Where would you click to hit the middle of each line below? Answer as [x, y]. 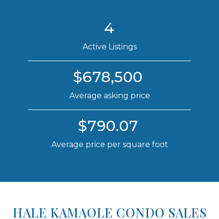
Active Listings [109, 46]
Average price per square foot [109, 144]
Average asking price [109, 95]
